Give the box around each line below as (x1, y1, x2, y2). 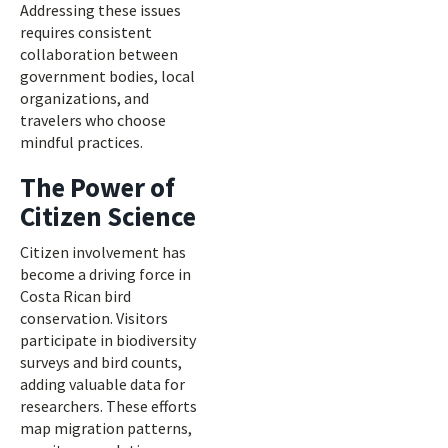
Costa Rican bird (20, 286, 131, 306)
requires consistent (20, 22, 152, 42)
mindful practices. (20, 132, 143, 152)
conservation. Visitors (20, 308, 168, 328)
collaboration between (20, 44, 178, 64)
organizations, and (20, 88, 149, 108)
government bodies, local (20, 66, 195, 86)
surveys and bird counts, (20, 352, 182, 372)
